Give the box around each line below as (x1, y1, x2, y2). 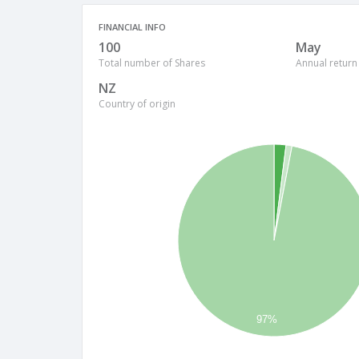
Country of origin (99, 97, 175, 111)
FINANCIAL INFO (99, 21, 166, 33)
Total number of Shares (99, 56, 205, 70)
